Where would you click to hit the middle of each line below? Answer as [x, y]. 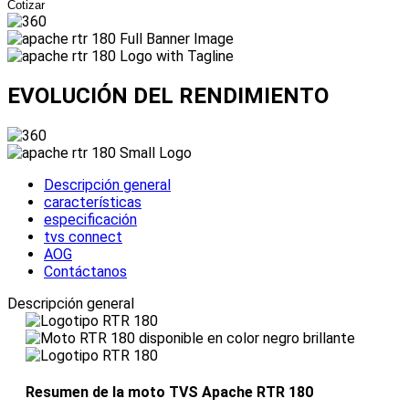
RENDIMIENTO [251, 96]
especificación [90, 220]
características [93, 203]
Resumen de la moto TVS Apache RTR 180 [169, 393]
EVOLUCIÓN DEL [90, 96]
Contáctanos [85, 272]
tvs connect [83, 237]
